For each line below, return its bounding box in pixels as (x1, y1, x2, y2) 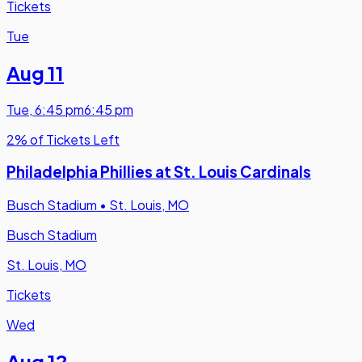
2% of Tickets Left (6, 130, 120, 148)
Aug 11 (6, 60, 64, 85)
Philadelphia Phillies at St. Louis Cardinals (6, 162, 311, 182)
